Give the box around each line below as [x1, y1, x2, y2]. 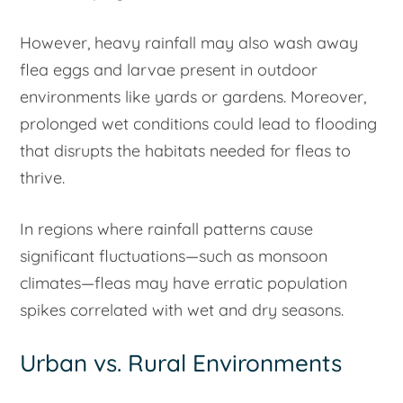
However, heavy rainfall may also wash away [20, 32, 359, 54]
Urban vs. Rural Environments [20, 348, 343, 379]
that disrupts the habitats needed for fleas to [20, 140, 352, 162]
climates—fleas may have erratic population [20, 273, 348, 294]
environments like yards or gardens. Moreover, [20, 86, 367, 108]
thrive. [20, 167, 66, 189]
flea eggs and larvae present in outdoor [20, 59, 318, 81]
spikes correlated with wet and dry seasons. [20, 300, 345, 321]
